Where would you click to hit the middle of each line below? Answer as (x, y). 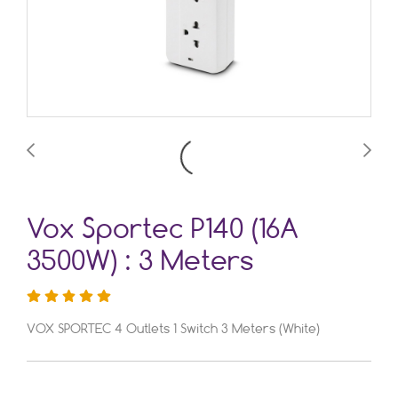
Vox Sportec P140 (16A (163, 231)
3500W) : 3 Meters (140, 263)
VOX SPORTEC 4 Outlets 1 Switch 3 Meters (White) (173, 330)
